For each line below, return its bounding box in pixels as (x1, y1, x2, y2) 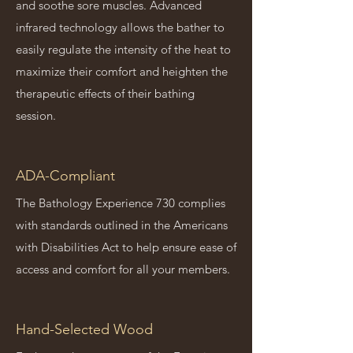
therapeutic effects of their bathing (16, 86, 195, 101)
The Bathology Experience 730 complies (16, 195, 225, 210)
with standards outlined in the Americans (16, 217, 228, 232)
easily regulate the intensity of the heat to (16, 42, 231, 57)
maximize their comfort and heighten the (16, 64, 228, 79)
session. (16, 108, 56, 123)
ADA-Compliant (16, 167, 115, 184)
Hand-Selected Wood (16, 321, 153, 338)
